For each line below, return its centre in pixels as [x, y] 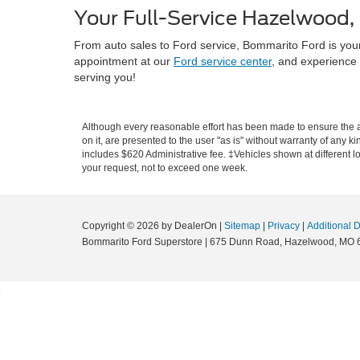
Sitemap [242, 226]
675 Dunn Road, [245, 242]
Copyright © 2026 [122, 226]
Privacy [284, 226]
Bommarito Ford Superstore [142, 242]
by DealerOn [189, 226]
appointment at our [124, 61]
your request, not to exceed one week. [165, 168]
